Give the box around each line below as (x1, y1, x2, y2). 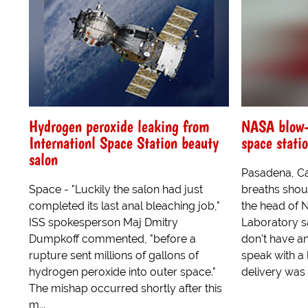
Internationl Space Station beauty (29, 132, 219, 153)
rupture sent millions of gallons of (29, 248, 199, 262)
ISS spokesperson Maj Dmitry (29, 215, 178, 229)
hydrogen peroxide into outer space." (29, 265, 216, 278)
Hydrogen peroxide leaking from (29, 115, 210, 136)
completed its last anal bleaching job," (29, 199, 220, 212)
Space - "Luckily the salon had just (29, 182, 203, 196)
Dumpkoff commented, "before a (29, 232, 196, 245)
